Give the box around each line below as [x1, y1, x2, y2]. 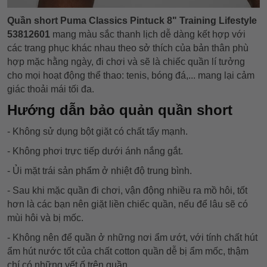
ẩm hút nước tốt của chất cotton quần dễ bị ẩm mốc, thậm [7, 246, 249, 256]
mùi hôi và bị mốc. [7, 212, 83, 223]
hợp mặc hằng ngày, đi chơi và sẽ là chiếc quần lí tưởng [7, 56, 245, 67]
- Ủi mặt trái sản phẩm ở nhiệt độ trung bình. [7, 165, 192, 176]
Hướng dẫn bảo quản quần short [7, 101, 232, 118]
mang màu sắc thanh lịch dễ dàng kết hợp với [52, 29, 246, 39]
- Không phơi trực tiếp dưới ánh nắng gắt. [7, 145, 183, 156]
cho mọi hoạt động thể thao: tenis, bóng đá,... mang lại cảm [7, 70, 254, 80]
